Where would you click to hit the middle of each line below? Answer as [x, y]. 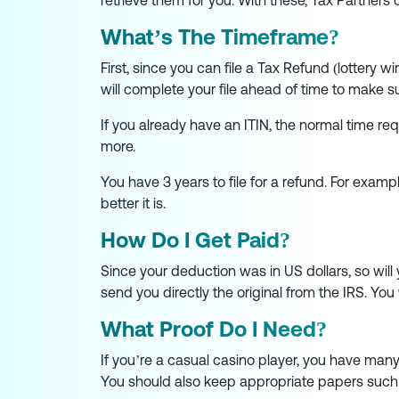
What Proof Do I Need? [213, 330]
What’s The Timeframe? [220, 37]
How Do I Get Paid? [195, 240]
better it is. [133, 204]
